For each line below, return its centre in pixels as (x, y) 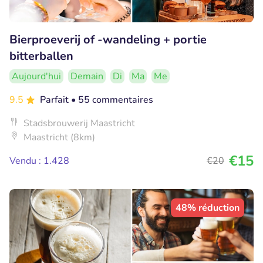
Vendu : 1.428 (39, 161)
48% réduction (208, 208)
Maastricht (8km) (59, 137)
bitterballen (41, 56)
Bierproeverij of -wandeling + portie (108, 39)
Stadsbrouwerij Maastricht (79, 123)
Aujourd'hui (36, 76)
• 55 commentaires (112, 100)
